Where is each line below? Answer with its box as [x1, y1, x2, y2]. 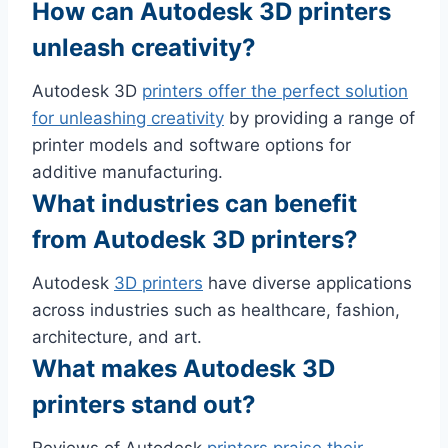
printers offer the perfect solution [142, 80, 408, 101]
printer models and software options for [32, 134, 351, 155]
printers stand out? [32, 389, 256, 419]
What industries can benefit [32, 188, 357, 218]
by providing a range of [224, 107, 415, 128]
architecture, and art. [32, 326, 202, 347]
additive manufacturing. [32, 161, 223, 182]
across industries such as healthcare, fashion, [32, 299, 400, 320]
